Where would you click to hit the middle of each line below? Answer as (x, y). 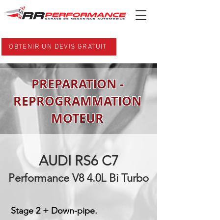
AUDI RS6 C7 (79, 161)
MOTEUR (77, 118)
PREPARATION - (77, 84)
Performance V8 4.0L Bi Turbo (79, 178)
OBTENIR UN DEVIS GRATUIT (58, 47)
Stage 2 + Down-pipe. (54, 211)
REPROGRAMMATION (77, 101)
